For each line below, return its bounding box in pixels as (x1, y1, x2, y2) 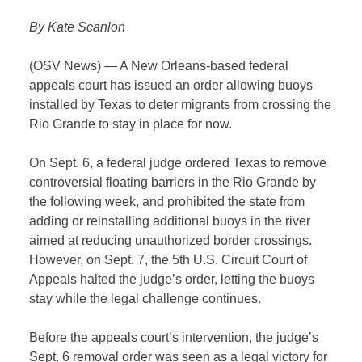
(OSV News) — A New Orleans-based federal (29, 59, 289, 74)
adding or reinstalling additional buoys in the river (29, 214, 311, 229)
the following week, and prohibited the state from (29, 195, 305, 209)
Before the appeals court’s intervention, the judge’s (29, 330, 319, 345)
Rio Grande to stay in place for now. (29, 117, 233, 132)
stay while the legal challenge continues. (29, 292, 262, 306)
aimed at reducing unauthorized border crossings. (29, 234, 313, 248)
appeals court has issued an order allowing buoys (29, 78, 314, 93)
